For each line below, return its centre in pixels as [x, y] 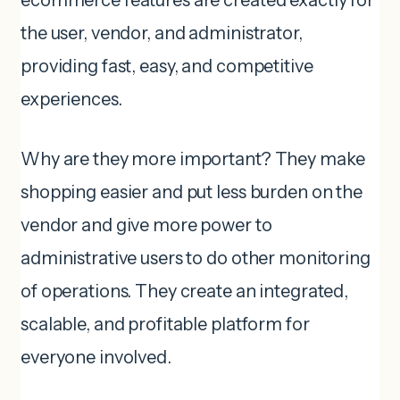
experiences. [71, 100]
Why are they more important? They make [193, 159]
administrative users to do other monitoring [196, 258]
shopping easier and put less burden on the [192, 192]
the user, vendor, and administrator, [162, 33]
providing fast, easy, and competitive [167, 67]
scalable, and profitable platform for [165, 325]
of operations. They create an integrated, [185, 292]
